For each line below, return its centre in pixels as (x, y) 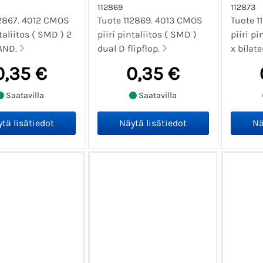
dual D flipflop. (130, 48)
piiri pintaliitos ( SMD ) (147, 34)
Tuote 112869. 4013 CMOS (150, 20)
